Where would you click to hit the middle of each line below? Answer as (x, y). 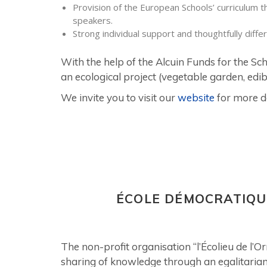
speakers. (92, 20)
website (196, 97)
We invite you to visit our (119, 97)
